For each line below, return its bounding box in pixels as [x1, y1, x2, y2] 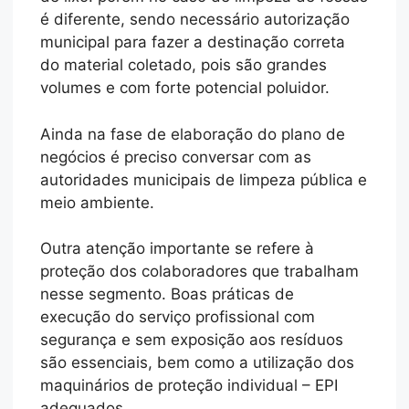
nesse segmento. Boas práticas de [40, 285, 295, 304]
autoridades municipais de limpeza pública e [40, 170, 368, 189]
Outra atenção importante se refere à [40, 239, 315, 258]
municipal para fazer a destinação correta [40, 33, 346, 52]
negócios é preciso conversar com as [40, 147, 312, 166]
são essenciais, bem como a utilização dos [40, 353, 355, 372]
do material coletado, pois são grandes [40, 56, 328, 75]
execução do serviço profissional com [40, 308, 316, 327]
